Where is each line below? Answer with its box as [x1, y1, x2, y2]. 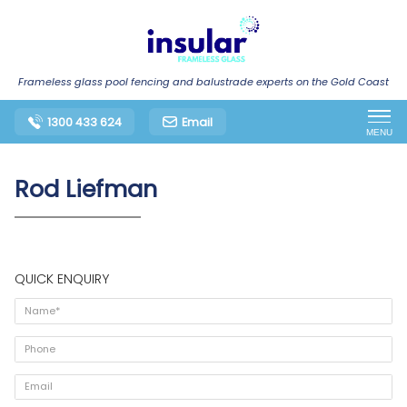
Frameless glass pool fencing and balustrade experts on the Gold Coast [18, 74, 389, 89]
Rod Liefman [15, 172, 157, 205]
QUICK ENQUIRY [15, 269, 109, 288]
